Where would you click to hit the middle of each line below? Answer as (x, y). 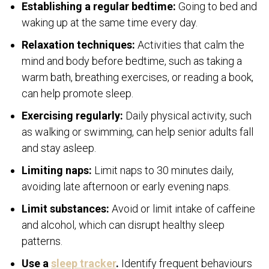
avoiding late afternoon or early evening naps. (126, 186)
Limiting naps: (57, 170)
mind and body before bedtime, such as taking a (132, 61)
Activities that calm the (191, 44)
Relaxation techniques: (80, 44)
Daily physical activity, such (189, 115)
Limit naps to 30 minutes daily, (163, 170)
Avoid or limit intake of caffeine (182, 208)
